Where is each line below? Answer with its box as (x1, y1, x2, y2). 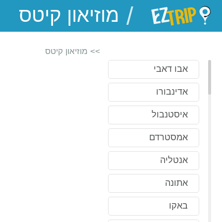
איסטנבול (152, 110, 188, 119)
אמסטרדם (149, 132, 188, 142)
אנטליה (160, 155, 188, 165)
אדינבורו (156, 87, 188, 97)
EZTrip (108, 10, 136, 21)
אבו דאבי (154, 64, 188, 74)
